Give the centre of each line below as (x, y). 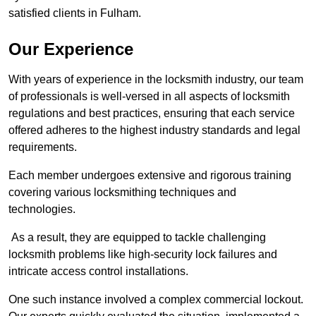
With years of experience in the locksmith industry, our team (156, 80)
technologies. (43, 209)
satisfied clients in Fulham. (75, 13)
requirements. (43, 147)
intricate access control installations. (98, 272)
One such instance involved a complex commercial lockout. (156, 300)
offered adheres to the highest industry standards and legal (154, 130)
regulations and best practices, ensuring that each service (152, 114)
